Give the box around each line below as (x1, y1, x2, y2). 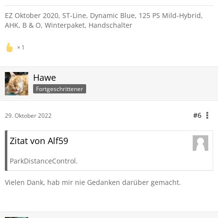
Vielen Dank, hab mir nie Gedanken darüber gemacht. (5, 178, 181, 187)
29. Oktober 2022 (5, 111, 52, 120)
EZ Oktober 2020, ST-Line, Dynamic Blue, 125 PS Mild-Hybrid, (5, 11, 203, 20)
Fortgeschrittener (36, 84, 83, 93)
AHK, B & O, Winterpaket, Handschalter (5, 20, 132, 30)
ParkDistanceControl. (10, 156, 78, 165)
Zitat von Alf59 (10, 135, 68, 146)
